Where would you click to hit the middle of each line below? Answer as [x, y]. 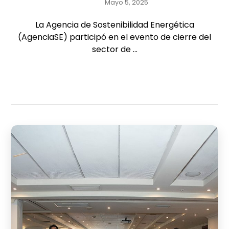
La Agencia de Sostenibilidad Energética [114, 25]
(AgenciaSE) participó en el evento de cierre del [114, 37]
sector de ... [114, 49]
